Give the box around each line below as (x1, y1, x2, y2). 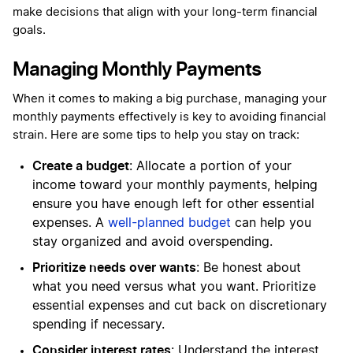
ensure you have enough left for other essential (32, 197, 314, 210)
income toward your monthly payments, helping (32, 178, 318, 191)
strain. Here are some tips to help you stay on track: (13, 128, 299, 141)
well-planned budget (108, 216, 231, 229)
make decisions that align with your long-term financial (13, 6, 318, 18)
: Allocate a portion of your (129, 159, 292, 173)
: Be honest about (196, 261, 301, 274)
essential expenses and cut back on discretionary (32, 299, 327, 312)
